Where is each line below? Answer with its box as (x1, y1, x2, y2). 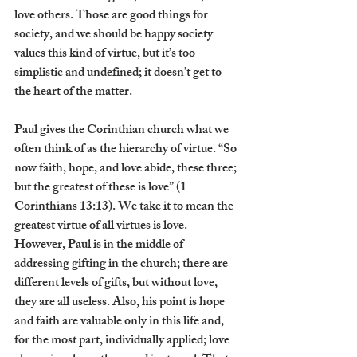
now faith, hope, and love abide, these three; (14, 158, 239, 182)
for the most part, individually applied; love (14, 330, 232, 354)
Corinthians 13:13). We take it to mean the (14, 196, 236, 220)
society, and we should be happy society (14, 24, 215, 48)
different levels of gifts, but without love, (14, 273, 220, 296)
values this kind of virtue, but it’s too (14, 43, 198, 67)
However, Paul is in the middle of (14, 234, 186, 258)
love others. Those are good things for (14, 5, 210, 29)
